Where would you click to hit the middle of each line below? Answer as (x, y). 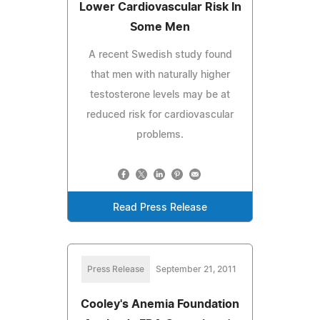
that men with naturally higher (160, 75)
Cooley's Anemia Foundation (160, 304)
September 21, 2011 (196, 269)
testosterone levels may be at (160, 95)
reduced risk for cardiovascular (160, 115)
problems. (160, 135)
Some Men (160, 27)
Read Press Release (160, 207)
